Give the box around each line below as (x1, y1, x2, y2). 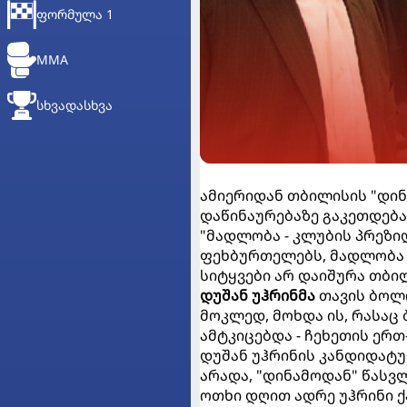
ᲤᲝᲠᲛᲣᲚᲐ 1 (36, 5, 114, 23)
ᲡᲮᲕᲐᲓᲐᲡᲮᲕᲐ (36, 96, 113, 114)
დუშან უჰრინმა (200, 284, 315, 305)
